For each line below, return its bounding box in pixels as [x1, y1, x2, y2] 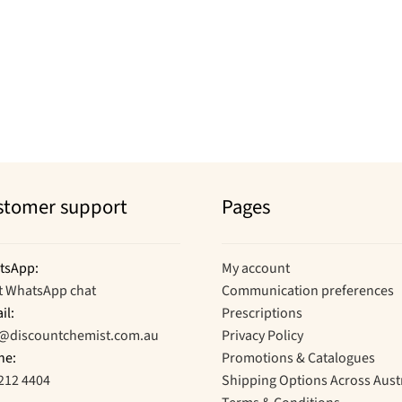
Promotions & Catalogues [222, 348, 376, 369]
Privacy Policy [222, 326, 304, 346]
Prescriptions [222, 303, 303, 324]
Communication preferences [222, 281, 395, 301]
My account [222, 258, 291, 279]
